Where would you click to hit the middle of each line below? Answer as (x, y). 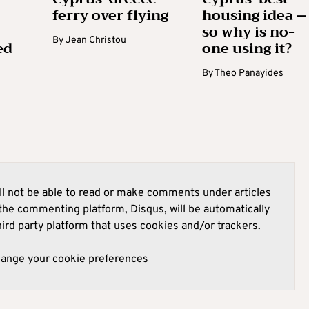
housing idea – (255, 16)
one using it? (247, 49)
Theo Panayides (249, 74)
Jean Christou (96, 41)
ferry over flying (110, 16)
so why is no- (249, 32)
